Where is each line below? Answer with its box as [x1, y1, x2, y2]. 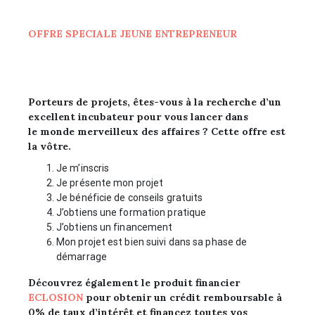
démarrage [56, 250, 107, 262]
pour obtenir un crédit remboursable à [83, 290, 282, 304]
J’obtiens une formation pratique [56, 206, 207, 218]
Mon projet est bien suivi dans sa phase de [56, 236, 247, 247]
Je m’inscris [56, 162, 110, 174]
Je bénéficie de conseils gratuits [56, 191, 203, 203]
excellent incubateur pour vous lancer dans [28, 110, 248, 123]
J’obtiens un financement [56, 221, 173, 233]
